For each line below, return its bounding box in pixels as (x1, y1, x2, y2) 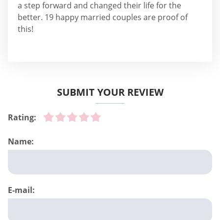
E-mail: (8, 185, 35, 195)
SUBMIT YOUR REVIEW (56, 85, 164, 99)
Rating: (8, 112, 36, 123)
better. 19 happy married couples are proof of (18, 12, 188, 23)
